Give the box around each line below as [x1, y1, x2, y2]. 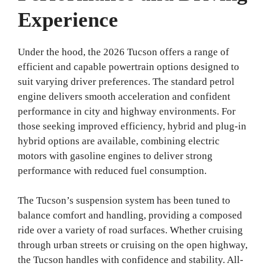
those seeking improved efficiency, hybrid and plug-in [18, 120, 246, 132]
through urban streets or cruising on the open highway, [18, 239, 248, 251]
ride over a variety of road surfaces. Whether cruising [18, 224, 243, 236]
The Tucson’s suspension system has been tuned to [18, 195, 230, 207]
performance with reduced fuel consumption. [18, 164, 207, 176]
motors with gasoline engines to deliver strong [18, 150, 213, 161]
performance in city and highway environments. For [18, 105, 236, 117]
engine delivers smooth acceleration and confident [18, 90, 230, 102]
